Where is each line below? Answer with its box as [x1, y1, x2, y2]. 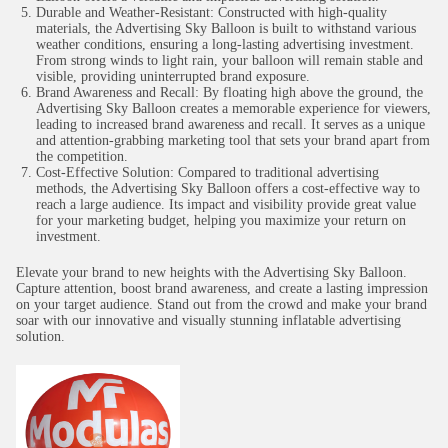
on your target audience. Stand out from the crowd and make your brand [16, 297, 427, 312]
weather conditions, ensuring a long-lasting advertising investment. [36, 37, 414, 52]
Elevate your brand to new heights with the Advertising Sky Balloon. [16, 265, 407, 280]
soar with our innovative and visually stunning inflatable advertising [16, 313, 401, 328]
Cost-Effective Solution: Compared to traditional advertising [36, 165, 379, 180]
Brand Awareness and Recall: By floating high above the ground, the [36, 85, 423, 100]
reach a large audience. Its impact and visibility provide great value [36, 197, 416, 212]
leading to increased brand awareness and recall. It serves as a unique [36, 117, 425, 132]
